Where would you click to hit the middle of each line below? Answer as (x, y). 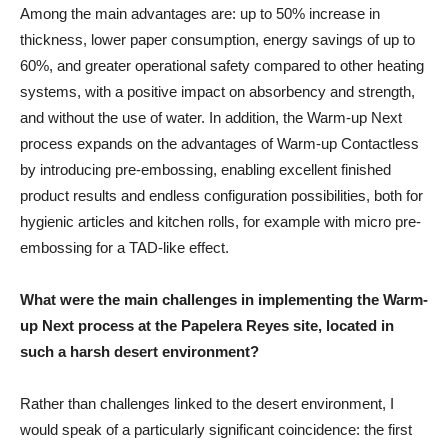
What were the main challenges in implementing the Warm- (224, 300)
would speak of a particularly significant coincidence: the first (216, 430)
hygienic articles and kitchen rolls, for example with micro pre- (220, 222)
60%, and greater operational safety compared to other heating (222, 66)
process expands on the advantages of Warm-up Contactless (219, 144)
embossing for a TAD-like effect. (124, 248)
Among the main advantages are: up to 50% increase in (200, 14)
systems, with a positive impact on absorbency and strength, (217, 92)
